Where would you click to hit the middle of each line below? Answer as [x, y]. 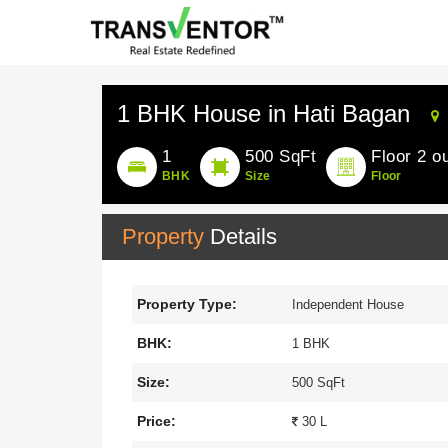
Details [243, 236]
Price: [156, 421]
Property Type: [187, 304]
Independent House [347, 304]
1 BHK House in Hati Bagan [263, 113]
